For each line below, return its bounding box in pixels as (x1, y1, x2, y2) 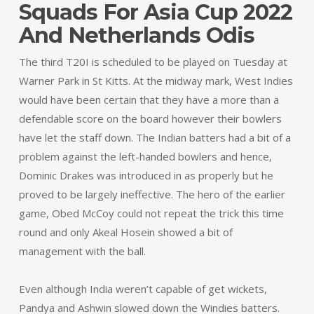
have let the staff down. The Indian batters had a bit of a (18, 130, 291, 144)
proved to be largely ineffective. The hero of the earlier (18, 187, 285, 201)
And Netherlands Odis (18, 22, 254, 48)
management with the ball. (18, 244, 146, 258)
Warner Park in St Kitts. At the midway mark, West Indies (18, 74, 293, 88)
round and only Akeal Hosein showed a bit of (18, 225, 233, 239)
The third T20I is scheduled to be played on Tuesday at (18, 55, 287, 69)
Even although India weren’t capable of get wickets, (18, 282, 267, 296)
